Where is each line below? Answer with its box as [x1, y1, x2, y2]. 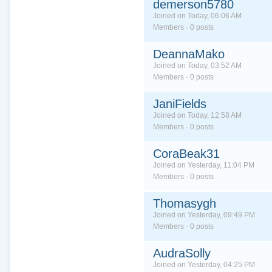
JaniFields [152, 97, 206, 110]
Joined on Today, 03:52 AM [152, 61, 242, 70]
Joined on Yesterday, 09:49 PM [152, 211, 255, 219]
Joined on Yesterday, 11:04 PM [152, 161, 254, 169]
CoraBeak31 [152, 147, 220, 160]
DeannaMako [152, 47, 225, 61]
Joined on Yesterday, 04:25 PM [152, 260, 255, 269]
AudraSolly [152, 246, 211, 260]
